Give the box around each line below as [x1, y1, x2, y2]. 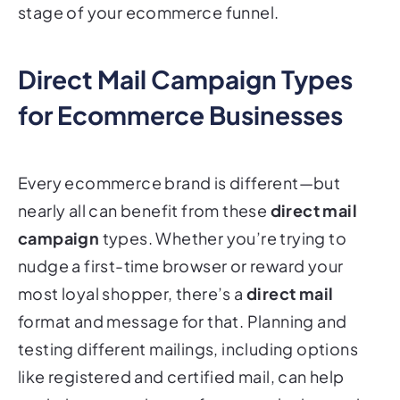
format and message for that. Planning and [18, 310, 347, 331]
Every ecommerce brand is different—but [18, 171, 341, 193]
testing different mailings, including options [18, 337, 358, 359]
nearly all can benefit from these [18, 199, 271, 221]
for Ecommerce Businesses [18, 98, 343, 130]
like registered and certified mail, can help [18, 365, 345, 387]
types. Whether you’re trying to [99, 227, 347, 248]
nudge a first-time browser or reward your [18, 254, 344, 276]
